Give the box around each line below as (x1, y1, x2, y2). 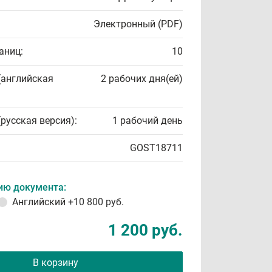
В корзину (32, 257, 78, 268)
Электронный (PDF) (93, 18, 183, 30)
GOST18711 (130, 142, 183, 154)
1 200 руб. (108, 221, 183, 239)
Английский (12, 196, 68, 208)
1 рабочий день (112, 115, 183, 126)
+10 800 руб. (68, 196, 124, 208)
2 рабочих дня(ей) (101, 73, 183, 84)
